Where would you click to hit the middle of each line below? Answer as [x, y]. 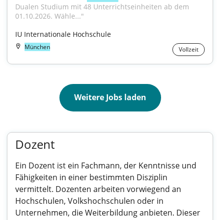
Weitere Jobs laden [110, 97]
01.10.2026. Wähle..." [50, 16]
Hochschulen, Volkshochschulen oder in [89, 201]
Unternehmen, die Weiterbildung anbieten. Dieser [108, 213]
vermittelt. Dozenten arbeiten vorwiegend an [98, 189]
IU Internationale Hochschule [63, 34]
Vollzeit [189, 49]
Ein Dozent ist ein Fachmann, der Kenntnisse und [106, 165]
